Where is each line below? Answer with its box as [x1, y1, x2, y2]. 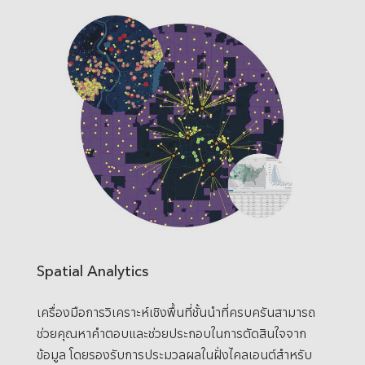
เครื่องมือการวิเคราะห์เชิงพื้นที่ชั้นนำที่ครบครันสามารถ [36, 301, 315, 321]
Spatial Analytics [36, 259, 148, 281]
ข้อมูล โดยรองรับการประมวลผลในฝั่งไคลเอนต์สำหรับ [36, 344, 312, 363]
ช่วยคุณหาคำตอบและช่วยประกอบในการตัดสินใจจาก [36, 323, 306, 342]
